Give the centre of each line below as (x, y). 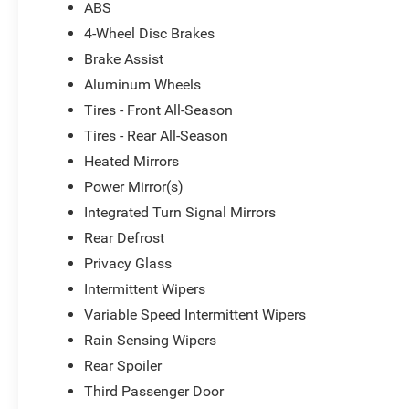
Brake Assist (124, 58)
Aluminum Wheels (143, 84)
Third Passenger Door (154, 391)
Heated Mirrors (132, 161)
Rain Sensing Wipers (151, 340)
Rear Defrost (125, 237)
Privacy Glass (128, 263)
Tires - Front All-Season (159, 110)
